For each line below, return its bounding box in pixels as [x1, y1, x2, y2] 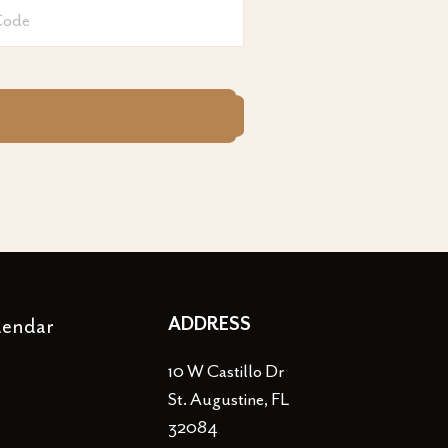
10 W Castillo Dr [168, 360, 284, 382]
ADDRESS [168, 314, 251, 335]
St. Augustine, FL [168, 388, 289, 410]
